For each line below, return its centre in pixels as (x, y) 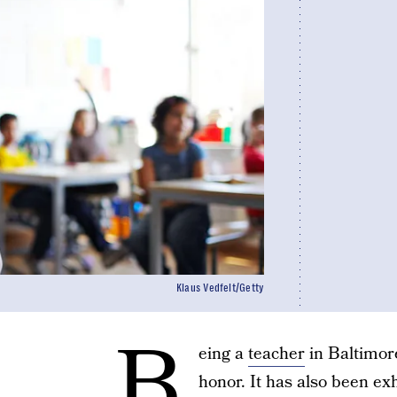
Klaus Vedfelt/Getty (220, 288)
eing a (223, 354)
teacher (276, 354)
